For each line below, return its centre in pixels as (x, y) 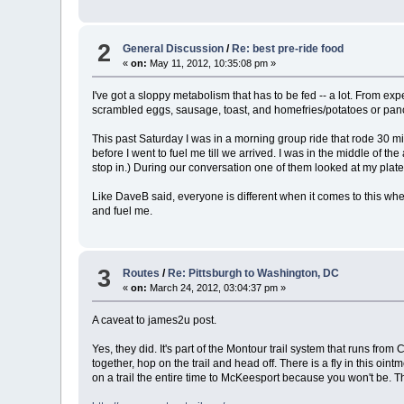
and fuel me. (123, 211)
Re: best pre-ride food (288, 48)
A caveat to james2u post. (155, 321)
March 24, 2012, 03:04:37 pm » (217, 288)
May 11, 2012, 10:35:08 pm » (212, 63)
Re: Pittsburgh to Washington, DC (254, 274)
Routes (142, 274)
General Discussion (174, 48)
